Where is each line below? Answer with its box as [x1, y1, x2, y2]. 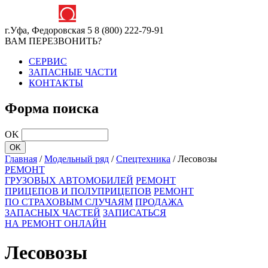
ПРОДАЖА [135, 196, 184, 207]
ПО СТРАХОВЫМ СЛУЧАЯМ [5, 196, 133, 207]
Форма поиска [5, 100, 99, 116]
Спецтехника [116, 153, 170, 164]
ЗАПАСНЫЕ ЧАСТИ [29, 67, 117, 77]
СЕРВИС [29, 56, 67, 66]
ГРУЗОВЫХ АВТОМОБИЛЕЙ [5, 175, 133, 185]
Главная [5, 153, 37, 164]
